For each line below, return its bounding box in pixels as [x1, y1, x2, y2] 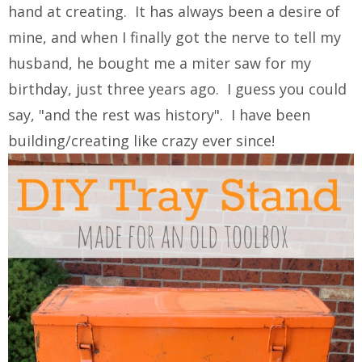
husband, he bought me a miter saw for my [8, 53, 311, 74]
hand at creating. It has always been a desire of [8, 2, 340, 22]
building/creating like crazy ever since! [8, 131, 275, 151]
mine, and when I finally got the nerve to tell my [8, 27, 341, 48]
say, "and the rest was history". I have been [8, 105, 310, 125]
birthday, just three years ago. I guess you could [8, 79, 347, 99]
